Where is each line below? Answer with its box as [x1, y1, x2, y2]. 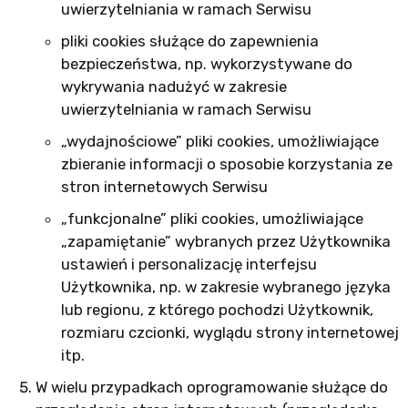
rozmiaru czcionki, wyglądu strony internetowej [60, 323, 399, 342]
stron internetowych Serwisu [60, 178, 268, 196]
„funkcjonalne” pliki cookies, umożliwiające [60, 209, 363, 228]
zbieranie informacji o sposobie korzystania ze [60, 155, 393, 173]
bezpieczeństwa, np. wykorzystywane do [60, 55, 352, 73]
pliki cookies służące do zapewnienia [60, 32, 319, 50]
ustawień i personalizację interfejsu [60, 255, 317, 273]
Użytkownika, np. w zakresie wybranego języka [60, 278, 391, 296]
